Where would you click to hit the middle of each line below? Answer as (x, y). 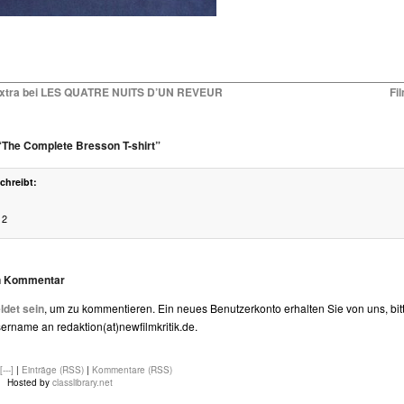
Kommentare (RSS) (132, 369)
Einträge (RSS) (53, 369)
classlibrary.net (83, 382)
